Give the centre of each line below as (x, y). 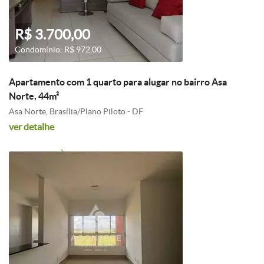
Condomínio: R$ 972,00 (58, 49)
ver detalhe (32, 127)
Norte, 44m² (34, 96)
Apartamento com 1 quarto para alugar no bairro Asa (118, 82)
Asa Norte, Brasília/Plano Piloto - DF (76, 111)
